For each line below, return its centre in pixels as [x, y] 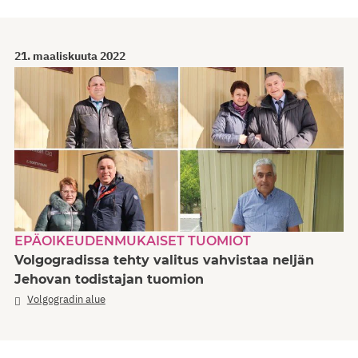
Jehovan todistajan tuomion [109, 280]
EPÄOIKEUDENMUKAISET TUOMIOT [133, 241]
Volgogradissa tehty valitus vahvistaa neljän [164, 261]
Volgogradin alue [66, 300]
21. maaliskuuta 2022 [70, 56]
